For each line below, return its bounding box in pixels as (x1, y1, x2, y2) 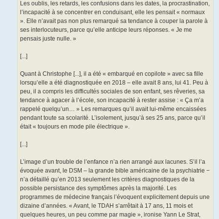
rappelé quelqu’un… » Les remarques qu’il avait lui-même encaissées (20, 106, 206, 113)
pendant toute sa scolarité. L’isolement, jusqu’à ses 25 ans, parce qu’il (20, 114, 205, 122)
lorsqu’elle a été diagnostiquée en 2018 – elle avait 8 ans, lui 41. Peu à (20, 79, 208, 87)
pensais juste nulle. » (20, 35, 76, 43)
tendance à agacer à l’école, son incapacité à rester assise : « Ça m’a (20, 97, 204, 104)
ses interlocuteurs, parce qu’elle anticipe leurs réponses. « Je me (20, 26, 192, 34)
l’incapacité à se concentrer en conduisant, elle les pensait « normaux (20, 9, 205, 16)
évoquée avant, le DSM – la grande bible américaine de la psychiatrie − (20, 167, 210, 175)
